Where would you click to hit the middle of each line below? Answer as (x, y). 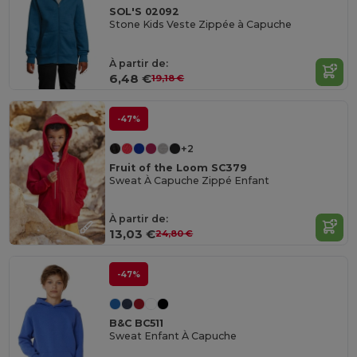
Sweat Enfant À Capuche (173, 336)
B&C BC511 (137, 324)
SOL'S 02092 (145, 11)
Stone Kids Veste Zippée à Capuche (201, 24)
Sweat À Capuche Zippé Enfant (190, 181)
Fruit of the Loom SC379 (178, 168)
